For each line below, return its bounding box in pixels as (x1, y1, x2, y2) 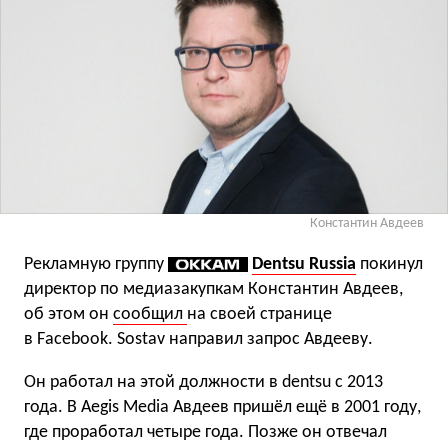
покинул (360, 254, 423, 274)
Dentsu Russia (252, 254, 356, 274)
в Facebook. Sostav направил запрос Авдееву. (24, 329, 373, 349)
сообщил (113, 304, 187, 324)
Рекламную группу (24, 254, 168, 274)
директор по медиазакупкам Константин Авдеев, (24, 279, 403, 299)
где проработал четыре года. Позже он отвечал (24, 422, 387, 442)
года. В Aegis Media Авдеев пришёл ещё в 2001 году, (24, 397, 421, 417)
